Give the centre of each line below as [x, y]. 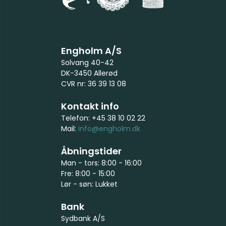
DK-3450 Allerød [89, 73]
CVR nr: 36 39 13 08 [93, 84]
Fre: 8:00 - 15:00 [88, 174]
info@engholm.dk [109, 129]
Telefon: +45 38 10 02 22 [103, 118]
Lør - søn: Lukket [89, 184]
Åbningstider [91, 151]
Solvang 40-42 [87, 63]
